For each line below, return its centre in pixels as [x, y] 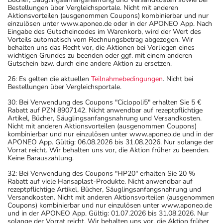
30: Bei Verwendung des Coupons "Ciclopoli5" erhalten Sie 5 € [104, 103]
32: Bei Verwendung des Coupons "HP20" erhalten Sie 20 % [101, 174]
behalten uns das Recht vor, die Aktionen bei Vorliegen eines [101, 48]
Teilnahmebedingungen [127, 79]
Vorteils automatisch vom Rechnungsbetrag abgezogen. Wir [100, 40]
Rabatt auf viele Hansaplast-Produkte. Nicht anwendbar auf [100, 182]
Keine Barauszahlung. [41, 158]
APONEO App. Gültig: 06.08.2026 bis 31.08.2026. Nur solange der [111, 142]
